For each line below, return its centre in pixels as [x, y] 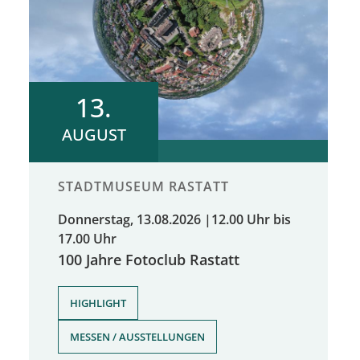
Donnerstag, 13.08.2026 [129, 219]
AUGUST [94, 134]
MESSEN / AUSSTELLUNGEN [137, 336]
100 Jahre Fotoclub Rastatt [149, 259]
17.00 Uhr [87, 238]
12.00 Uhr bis [251, 219]
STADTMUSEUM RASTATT [143, 186]
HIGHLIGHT [98, 303]
